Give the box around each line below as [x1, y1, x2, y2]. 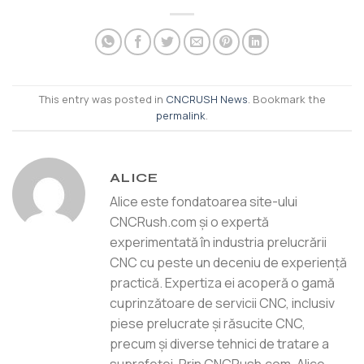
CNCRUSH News [165, 92, 248, 107]
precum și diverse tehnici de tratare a [110, 334, 329, 353]
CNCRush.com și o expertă [110, 212, 269, 231]
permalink [156, 108, 206, 123]
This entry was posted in [38, 92, 166, 107]
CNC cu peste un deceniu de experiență [110, 253, 347, 271]
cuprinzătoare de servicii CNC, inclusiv [110, 293, 335, 312]
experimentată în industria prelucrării [110, 232, 327, 251]
